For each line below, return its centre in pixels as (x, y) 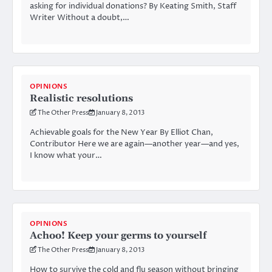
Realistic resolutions (81, 98)
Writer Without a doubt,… (80, 18)
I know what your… (66, 155)
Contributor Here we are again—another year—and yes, (134, 144)
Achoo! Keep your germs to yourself (118, 235)
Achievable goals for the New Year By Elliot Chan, (121, 132)
